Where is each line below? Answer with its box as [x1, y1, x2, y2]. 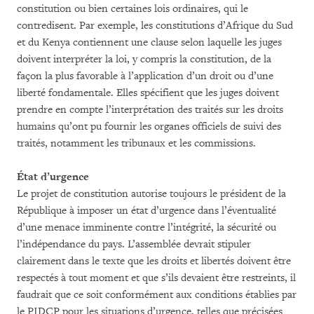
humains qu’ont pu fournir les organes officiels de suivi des [17, 120, 281, 133]
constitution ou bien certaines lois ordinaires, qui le [17, 2, 248, 15]
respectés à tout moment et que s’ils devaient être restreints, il [17, 271, 296, 285]
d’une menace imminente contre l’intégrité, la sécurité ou [17, 221, 276, 234]
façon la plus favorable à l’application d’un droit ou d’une [17, 69, 273, 83]
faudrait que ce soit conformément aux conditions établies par [17, 288, 296, 301]
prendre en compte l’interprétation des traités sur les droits [17, 103, 283, 116]
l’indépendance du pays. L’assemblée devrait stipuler [17, 238, 251, 251]
